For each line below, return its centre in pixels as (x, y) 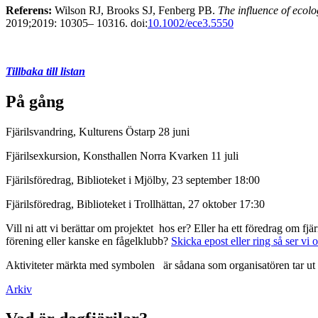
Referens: (29, 10)
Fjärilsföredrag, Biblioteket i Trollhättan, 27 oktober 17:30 (135, 204)
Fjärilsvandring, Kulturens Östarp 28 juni (98, 131)
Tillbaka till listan (45, 71)
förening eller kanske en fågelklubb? (88, 241)
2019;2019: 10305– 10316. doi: (77, 23)
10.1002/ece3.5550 (191, 23)
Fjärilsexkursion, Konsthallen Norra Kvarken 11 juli (124, 155)
